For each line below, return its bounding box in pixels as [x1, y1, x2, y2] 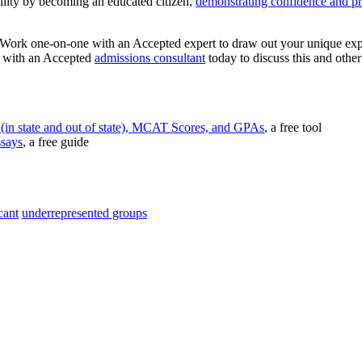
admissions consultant [95, 50, 205, 65]
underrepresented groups [22, 205, 147, 220]
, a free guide [23, 134, 89, 149]
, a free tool [264, 120, 322, 134]
